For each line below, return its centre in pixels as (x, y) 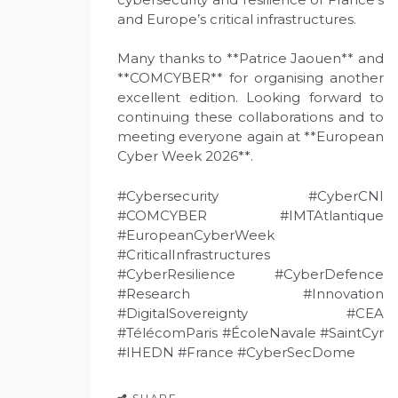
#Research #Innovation (251, 293)
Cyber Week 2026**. (185, 156)
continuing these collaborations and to (251, 117)
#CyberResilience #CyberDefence (251, 274)
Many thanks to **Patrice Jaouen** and (251, 58)
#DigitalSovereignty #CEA (251, 313)
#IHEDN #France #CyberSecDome (236, 352)
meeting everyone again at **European (251, 136)
